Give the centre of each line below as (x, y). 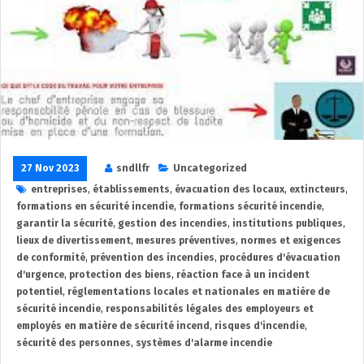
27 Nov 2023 (50, 168)
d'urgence (40, 274)
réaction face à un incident (243, 274)
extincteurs (317, 189)
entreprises (59, 189)
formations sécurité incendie (250, 206)
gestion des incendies (173, 223)
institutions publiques (288, 223)
